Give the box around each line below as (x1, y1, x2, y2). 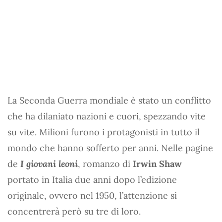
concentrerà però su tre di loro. (7, 206, 141, 217)
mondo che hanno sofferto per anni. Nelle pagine (7, 142, 213, 154)
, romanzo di (78, 158, 133, 169)
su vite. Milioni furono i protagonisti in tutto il (7, 126, 200, 138)
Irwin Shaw (133, 158, 182, 169)
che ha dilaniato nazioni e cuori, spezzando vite (7, 111, 206, 122)
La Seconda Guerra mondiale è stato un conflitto (7, 95, 211, 106)
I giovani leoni (20, 158, 78, 169)
